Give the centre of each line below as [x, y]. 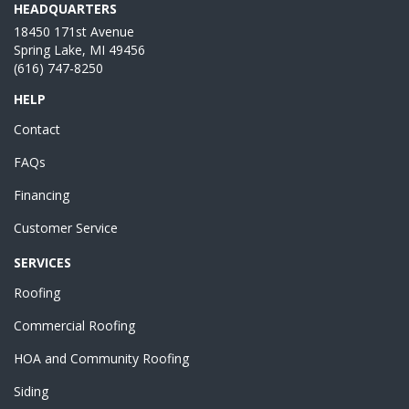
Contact [37, 129]
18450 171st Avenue [74, 31]
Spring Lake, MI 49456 [79, 49]
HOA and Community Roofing [101, 358]
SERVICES [42, 262]
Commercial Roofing [74, 325]
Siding [31, 391]
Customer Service [66, 227]
